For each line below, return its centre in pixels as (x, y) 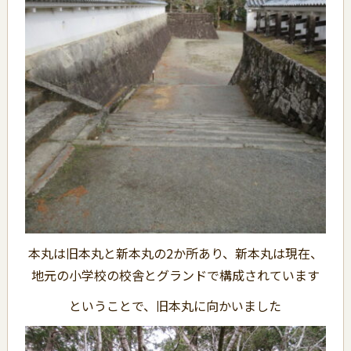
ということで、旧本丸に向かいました (175, 306)
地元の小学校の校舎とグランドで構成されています (175, 275)
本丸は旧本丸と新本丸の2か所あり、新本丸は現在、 (175, 253)
